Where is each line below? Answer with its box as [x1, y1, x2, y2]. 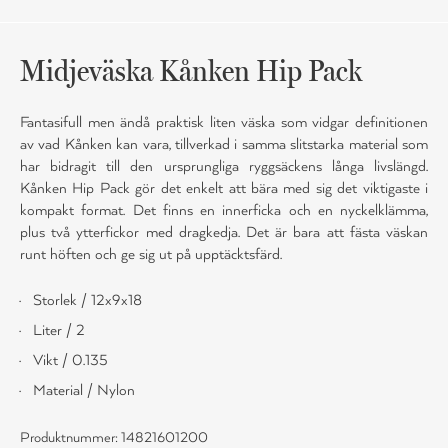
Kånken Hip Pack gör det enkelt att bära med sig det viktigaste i [20, 179, 428, 198]
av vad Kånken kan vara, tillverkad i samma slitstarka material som [20, 135, 428, 154]
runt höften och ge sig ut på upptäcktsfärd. [20, 245, 282, 264]
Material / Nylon [33, 381, 135, 400]
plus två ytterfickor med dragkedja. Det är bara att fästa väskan [20, 223, 428, 242]
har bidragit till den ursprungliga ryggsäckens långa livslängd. [20, 157, 428, 176]
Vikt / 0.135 [33, 351, 108, 370]
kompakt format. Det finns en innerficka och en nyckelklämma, [20, 201, 428, 220]
